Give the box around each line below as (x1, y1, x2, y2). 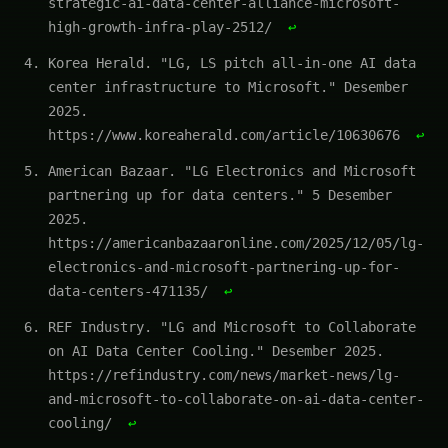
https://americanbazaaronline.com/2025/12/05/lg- (48, 234, 424, 251)
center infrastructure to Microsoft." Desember (48, 78, 408, 95)
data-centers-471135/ (48, 282, 216, 299)
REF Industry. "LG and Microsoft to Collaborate (48, 318, 416, 335)
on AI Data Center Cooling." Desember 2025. (48, 342, 384, 359)
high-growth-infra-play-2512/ (48, 18, 280, 35)
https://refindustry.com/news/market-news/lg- (48, 366, 400, 383)
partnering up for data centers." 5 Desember (48, 186, 392, 203)
